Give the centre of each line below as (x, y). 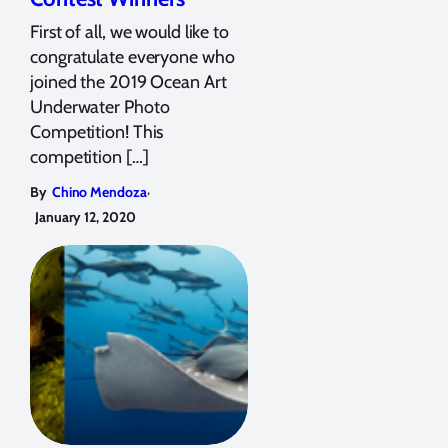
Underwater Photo (100, 106)
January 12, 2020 (85, 216)
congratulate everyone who (132, 56)
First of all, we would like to (129, 31)
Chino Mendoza (99, 191)
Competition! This (97, 131)
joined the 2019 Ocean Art (128, 81)
